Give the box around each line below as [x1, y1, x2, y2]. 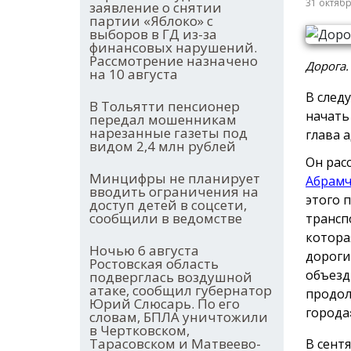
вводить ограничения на [89, 183, 259, 201]
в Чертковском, [89, 321, 190, 340]
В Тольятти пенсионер [89, 97, 240, 116]
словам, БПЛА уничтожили [89, 308, 268, 327]
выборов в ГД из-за [89, 25, 217, 44]
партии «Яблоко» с [89, 12, 213, 31]
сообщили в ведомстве [89, 209, 242, 228]
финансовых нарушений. [89, 38, 257, 57]
